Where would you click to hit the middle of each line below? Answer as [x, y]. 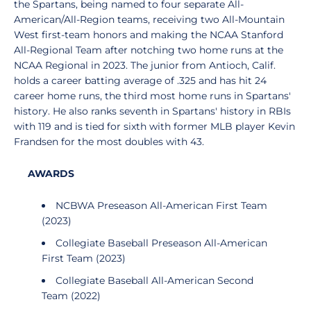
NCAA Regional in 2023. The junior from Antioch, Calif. [145, 65]
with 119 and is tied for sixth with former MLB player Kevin [154, 126]
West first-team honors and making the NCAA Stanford [149, 35]
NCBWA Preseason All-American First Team [161, 205]
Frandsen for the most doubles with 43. [109, 142]
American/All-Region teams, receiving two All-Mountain [149, 19]
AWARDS [52, 174]
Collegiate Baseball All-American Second [154, 280]
